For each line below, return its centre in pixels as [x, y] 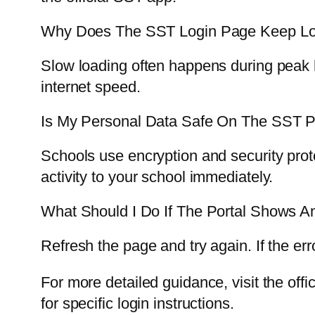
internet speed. [91, 87]
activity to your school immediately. [157, 177]
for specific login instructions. [137, 304]
